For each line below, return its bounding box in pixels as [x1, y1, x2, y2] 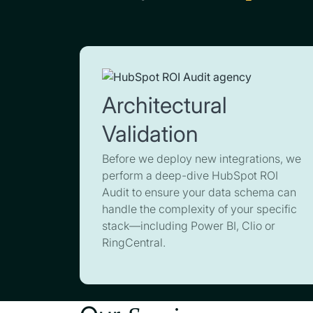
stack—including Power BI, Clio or [102, 219, 275, 233]
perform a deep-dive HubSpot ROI [102, 168, 278, 182]
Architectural [102, 92, 227, 119]
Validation [102, 120, 198, 147]
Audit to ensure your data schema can [102, 185, 296, 199]
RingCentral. [102, 235, 166, 249]
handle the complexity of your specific [102, 202, 297, 216]
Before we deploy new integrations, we [102, 152, 301, 166]
